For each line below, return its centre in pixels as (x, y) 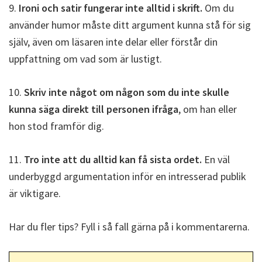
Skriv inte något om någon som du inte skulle (127, 92)
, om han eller (208, 109)
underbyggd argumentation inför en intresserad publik (127, 176)
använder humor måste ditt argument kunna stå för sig (130, 25)
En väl (216, 159)
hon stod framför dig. (56, 126)
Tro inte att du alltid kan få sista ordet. (113, 159)
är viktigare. (35, 193)
